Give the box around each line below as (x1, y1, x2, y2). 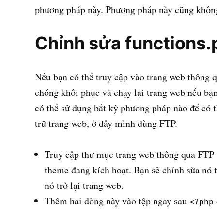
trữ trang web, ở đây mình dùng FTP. (35, 116, 177, 130)
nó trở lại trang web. (45, 178, 124, 192)
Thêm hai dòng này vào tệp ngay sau (45, 194, 189, 207)
